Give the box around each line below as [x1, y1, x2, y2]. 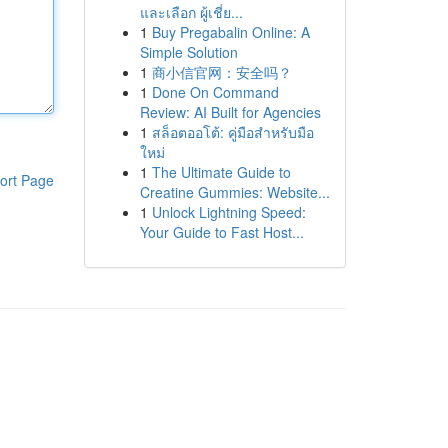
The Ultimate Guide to [151, 162, 291, 182]
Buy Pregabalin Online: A [151, 22, 310, 42]
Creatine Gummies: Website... [139, 182, 330, 202]
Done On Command [151, 82, 279, 102]
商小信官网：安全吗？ [151, 62, 292, 82]
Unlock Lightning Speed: [151, 202, 306, 222]
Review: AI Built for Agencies [139, 102, 321, 122]
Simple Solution [139, 42, 238, 62]
